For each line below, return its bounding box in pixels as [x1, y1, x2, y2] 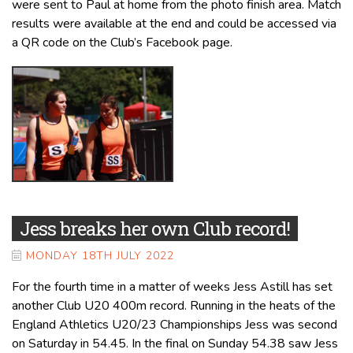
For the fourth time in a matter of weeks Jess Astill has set [12, 278, 333, 296]
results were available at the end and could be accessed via [12, 14, 336, 32]
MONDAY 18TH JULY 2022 [26, 248, 174, 264]
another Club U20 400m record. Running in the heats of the [12, 297, 336, 315]
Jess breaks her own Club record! [20, 216, 290, 242]
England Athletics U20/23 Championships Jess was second [12, 316, 337, 334]
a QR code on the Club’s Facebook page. [12, 33, 232, 51]
